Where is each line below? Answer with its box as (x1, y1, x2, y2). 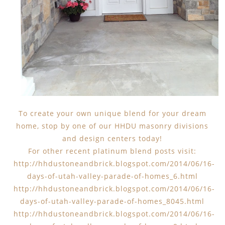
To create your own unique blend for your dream (18, 108, 206, 118)
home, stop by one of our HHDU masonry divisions (16, 121, 209, 131)
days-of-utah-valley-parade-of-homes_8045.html (20, 196, 205, 206)
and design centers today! (62, 133, 163, 143)
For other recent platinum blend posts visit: (28, 146, 197, 156)
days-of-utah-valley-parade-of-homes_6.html (27, 171, 198, 181)
